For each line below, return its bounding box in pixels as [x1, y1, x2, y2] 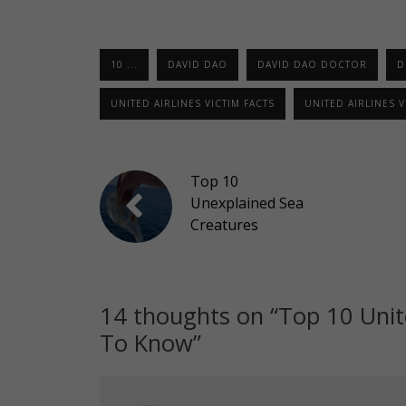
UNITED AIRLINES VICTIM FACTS [110, 96, 275, 110]
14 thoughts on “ [99, 299, 278, 332]
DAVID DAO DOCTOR [256, 57, 367, 71]
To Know [99, 326, 193, 359]
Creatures [189, 214, 258, 235]
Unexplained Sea [189, 192, 304, 213]
